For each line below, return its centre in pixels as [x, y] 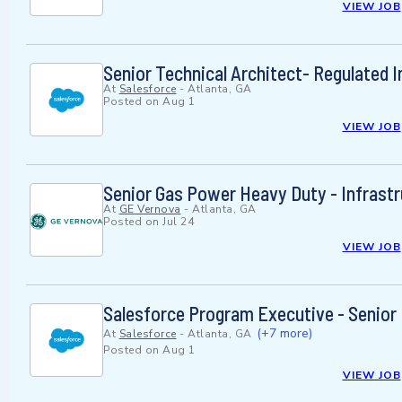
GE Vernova [150, 210]
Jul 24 [178, 222]
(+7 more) [284, 334]
